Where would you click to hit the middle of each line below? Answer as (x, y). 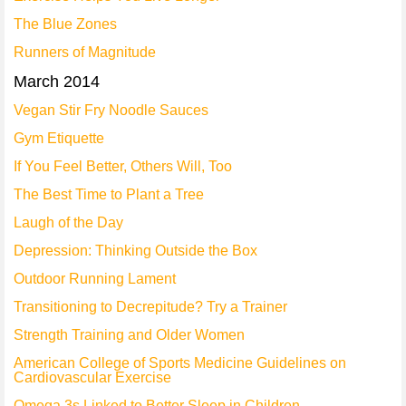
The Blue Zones (65, 24)
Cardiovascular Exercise (92, 377)
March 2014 (57, 82)
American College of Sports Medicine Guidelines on (180, 363)
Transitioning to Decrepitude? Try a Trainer (150, 307)
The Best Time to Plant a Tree (109, 194)
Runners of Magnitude (85, 52)
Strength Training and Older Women (129, 335)
